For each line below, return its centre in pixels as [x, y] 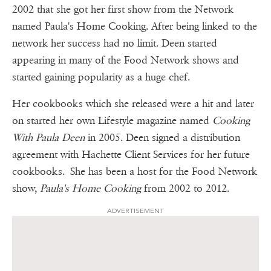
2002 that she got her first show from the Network [123, 9]
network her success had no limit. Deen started [115, 43]
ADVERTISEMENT [135, 211]
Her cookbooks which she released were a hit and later [133, 103]
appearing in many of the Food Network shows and [126, 60]
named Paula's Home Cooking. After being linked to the [135, 26]
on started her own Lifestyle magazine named [112, 120]
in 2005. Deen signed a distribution [162, 137]
